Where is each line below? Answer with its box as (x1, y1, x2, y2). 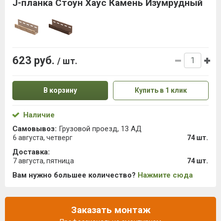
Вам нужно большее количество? (12, 171, 138, 180)
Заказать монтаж (71, 204, 150, 216)
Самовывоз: (12, 124, 57, 133)
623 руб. (12, 54, 57, 67)
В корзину (43, 86, 77, 94)
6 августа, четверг (13, 134, 73, 142)
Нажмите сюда (138, 171, 193, 180)
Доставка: (12, 147, 50, 156)
